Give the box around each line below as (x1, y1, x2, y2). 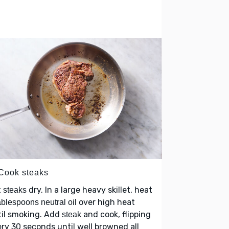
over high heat (77, 197, 135, 208)
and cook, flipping (81, 210, 151, 220)
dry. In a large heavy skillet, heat (27, 185, 152, 195)
